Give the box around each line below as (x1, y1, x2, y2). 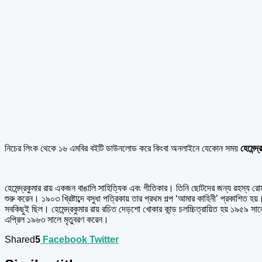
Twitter (89, 234, 119, 244)
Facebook (43, 234, 87, 244)
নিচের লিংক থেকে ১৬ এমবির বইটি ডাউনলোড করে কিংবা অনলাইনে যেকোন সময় (5, 143, 238, 153)
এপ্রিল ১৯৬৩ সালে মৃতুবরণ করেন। (5, 214, 109, 225)
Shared (5, 234, 35, 244)
